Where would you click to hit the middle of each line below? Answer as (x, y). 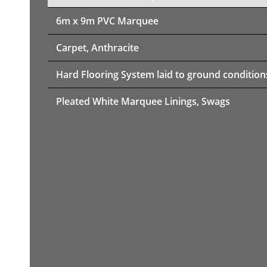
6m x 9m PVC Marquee (107, 21)
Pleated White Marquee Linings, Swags (143, 101)
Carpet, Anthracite (97, 47)
